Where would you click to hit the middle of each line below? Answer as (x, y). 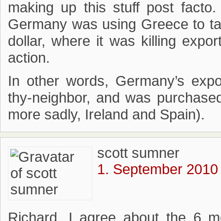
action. (29, 58)
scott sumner (138, 153)
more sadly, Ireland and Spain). (106, 114)
